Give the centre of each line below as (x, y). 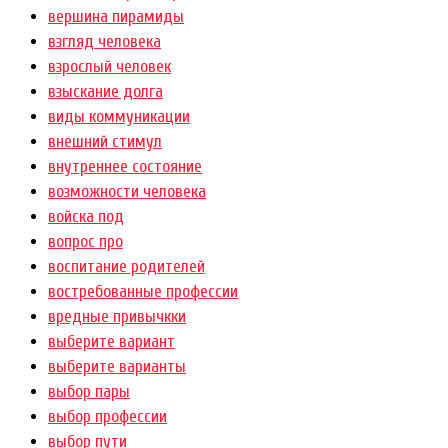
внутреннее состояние (125, 167)
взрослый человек (109, 67)
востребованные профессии (143, 292)
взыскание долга (105, 92)
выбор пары (89, 392)
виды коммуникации (119, 117)
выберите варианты (117, 367)
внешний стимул (105, 142)
